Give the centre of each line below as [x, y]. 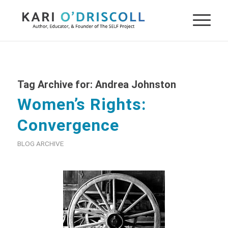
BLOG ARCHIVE [40, 144]
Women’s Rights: [81, 104]
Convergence [68, 125]
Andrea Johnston [135, 84]
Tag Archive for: [56, 84]
